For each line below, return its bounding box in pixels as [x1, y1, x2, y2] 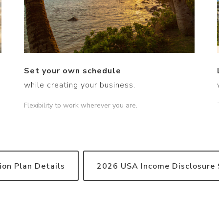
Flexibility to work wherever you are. [23, 101, 137, 110]
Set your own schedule [23, 66, 121, 77]
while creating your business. [23, 80, 135, 91]
